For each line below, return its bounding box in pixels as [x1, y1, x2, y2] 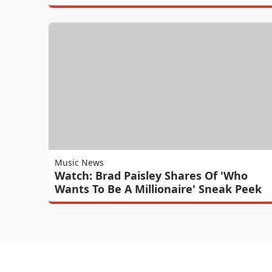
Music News [55, 156, 104, 168]
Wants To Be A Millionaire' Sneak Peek [55, 181, 262, 196]
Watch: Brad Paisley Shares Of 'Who [55, 168, 248, 183]
